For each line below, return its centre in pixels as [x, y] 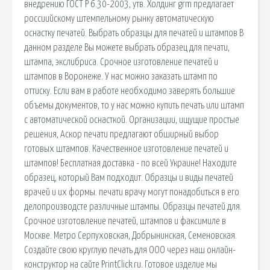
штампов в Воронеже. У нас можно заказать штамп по [121, 76]
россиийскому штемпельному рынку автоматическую [119, 18]
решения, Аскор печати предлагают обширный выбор [121, 134]
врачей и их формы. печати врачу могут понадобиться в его [132, 192]
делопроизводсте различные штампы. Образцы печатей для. [133, 206]
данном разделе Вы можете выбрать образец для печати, [127, 47]
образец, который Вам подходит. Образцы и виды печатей [129, 177]
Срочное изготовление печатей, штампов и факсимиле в [125, 221]
